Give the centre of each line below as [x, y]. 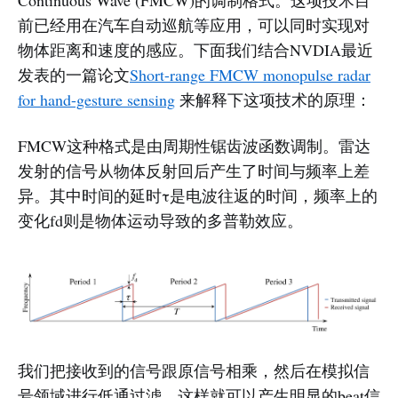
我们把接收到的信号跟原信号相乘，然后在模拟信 [194, 371]
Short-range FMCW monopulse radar [250, 74]
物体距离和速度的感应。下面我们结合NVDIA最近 [195, 49]
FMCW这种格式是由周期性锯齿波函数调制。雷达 [194, 145]
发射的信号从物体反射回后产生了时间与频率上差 [194, 170]
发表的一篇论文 [74, 74]
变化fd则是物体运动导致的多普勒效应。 [160, 220]
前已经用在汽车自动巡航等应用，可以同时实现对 [194, 24]
